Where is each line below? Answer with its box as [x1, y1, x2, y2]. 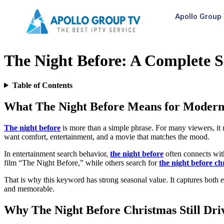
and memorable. [4, 184, 54, 193]
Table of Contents [12, 80, 72, 89]
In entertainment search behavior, [4, 149, 110, 158]
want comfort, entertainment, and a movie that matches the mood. [4, 132, 209, 141]
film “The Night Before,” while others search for [4, 158, 159, 167]
